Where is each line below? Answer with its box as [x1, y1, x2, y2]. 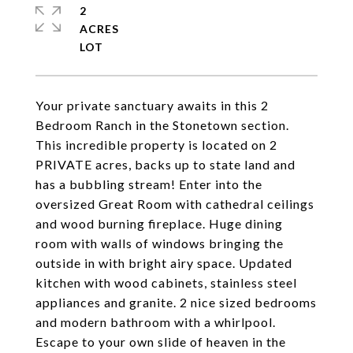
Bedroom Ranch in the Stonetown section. [35, 117, 289, 132]
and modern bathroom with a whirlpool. [35, 314, 276, 329]
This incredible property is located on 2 [35, 137, 277, 152]
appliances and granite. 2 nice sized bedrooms [35, 295, 317, 310]
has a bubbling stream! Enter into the [35, 176, 262, 191]
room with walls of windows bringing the [35, 236, 284, 251]
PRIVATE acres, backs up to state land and [35, 157, 295, 172]
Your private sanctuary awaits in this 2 [35, 98, 269, 113]
